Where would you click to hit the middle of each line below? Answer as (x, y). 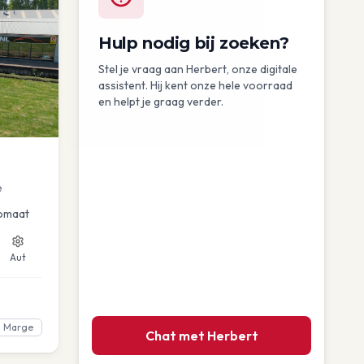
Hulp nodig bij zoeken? (194, 43)
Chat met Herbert (201, 336)
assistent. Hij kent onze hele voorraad (195, 85)
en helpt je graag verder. (161, 101)
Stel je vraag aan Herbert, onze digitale (198, 69)
